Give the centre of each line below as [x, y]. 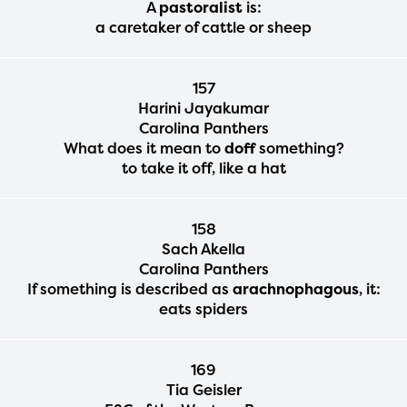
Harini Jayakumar [203, 108]
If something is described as [129, 288]
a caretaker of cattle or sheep [203, 27]
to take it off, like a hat [203, 168]
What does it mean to [144, 148]
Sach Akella [203, 248]
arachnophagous [295, 288]
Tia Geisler [203, 389]
